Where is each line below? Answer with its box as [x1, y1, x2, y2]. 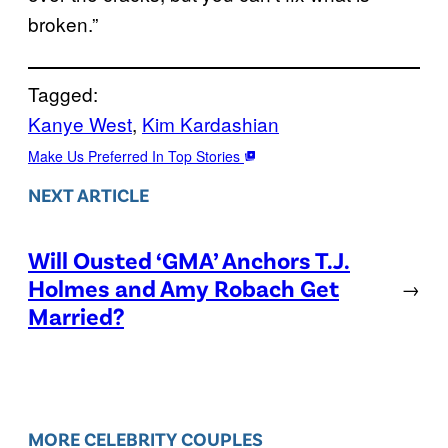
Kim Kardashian [142, 109, 279, 137]
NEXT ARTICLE [28, 183, 149, 207]
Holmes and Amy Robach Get [28, 273, 339, 303]
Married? [28, 301, 124, 331]
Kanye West [28, 109, 132, 137]
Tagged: [28, 79, 98, 107]
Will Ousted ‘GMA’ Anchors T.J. [28, 245, 350, 275]
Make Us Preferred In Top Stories [28, 145, 244, 166]
